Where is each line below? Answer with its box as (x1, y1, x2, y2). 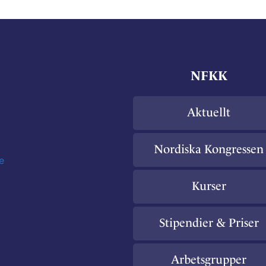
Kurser (191, 179, 226, 193)
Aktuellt (187, 105, 230, 119)
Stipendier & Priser (159, 216, 259, 230)
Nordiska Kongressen (154, 142, 264, 156)
